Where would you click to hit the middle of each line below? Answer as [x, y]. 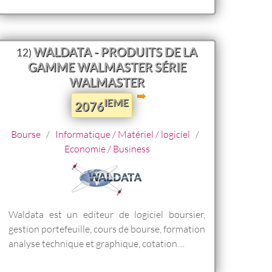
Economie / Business [107, 148]
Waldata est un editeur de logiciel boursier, [107, 214]
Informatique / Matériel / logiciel [123, 134]
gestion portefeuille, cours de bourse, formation [107, 228]
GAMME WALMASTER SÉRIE [107, 67]
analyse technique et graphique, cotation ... [97, 243]
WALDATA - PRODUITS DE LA [115, 52]
